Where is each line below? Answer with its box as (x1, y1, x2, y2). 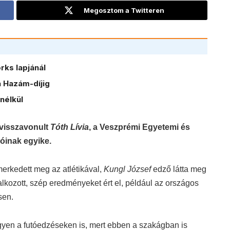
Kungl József (104, 164, 153, 174)
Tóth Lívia (50, 122, 89, 131)
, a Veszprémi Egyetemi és (89, 122, 190, 131)
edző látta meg (153, 164, 206, 174)
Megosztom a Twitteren (84, 6, 165, 14)
